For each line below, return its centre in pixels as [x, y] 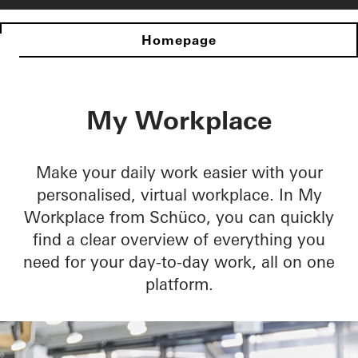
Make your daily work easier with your [179, 173]
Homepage [179, 40]
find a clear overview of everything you [179, 240]
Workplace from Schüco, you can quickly [179, 217]
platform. [179, 284]
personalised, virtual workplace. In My [179, 195]
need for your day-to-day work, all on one [179, 262]
